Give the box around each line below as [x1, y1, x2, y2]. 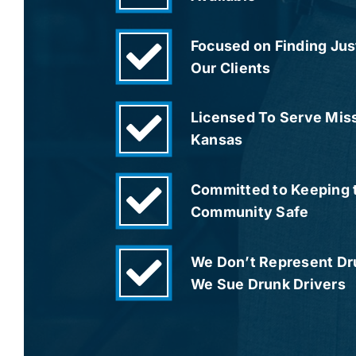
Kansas [191, 131, 243, 149]
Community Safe [191, 203, 309, 221]
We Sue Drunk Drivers [191, 275, 346, 292]
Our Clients [191, 59, 271, 76]
